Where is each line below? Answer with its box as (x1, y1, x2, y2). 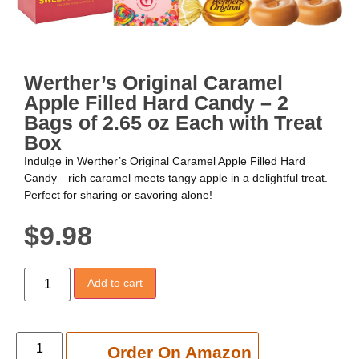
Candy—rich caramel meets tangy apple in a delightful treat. (24, 171, 328, 185)
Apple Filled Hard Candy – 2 (24, 91, 288, 115)
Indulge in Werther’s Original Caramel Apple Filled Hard (24, 155, 305, 168)
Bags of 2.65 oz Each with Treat (24, 111, 322, 135)
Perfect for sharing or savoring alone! (24, 188, 212, 202)
